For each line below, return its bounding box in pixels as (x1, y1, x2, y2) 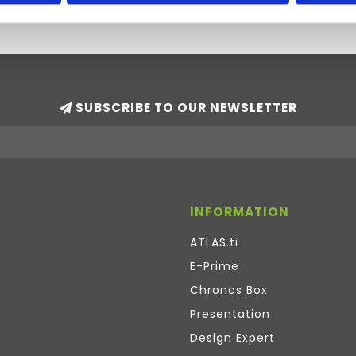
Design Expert (190, 330, 275, 346)
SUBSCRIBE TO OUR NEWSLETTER (72, 99, 297, 116)
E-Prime (190, 258, 239, 274)
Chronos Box (190, 282, 268, 298)
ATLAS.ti (190, 234, 238, 250)
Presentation (190, 306, 270, 322)
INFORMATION (190, 203, 289, 220)
